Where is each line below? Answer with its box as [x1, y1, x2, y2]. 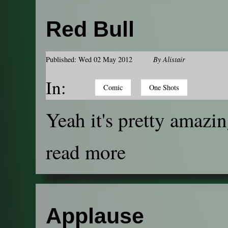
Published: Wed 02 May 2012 [46, 54, 132, 65]
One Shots [149, 82, 179, 93]
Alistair [163, 54, 185, 65]
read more [46, 138, 126, 165]
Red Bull [46, 17, 134, 42]
